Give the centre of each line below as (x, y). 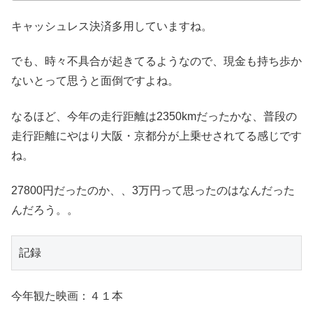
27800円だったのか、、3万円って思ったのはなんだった (153, 191)
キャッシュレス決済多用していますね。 (112, 26)
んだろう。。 (45, 210)
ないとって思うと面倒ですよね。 (95, 81)
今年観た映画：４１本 (67, 296)
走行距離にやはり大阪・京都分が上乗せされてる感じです (156, 136)
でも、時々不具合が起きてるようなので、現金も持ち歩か (156, 61)
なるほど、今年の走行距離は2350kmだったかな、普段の (154, 116)
